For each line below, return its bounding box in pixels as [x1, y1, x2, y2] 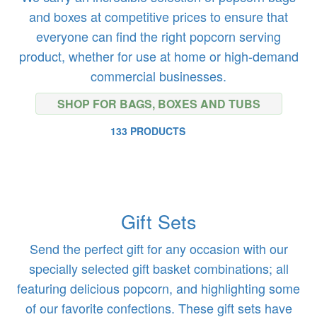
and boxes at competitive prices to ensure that [29, 7, 288, 25]
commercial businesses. [91, 67, 226, 85]
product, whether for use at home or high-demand [18, 47, 299, 65]
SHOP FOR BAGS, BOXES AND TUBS [57, 96, 260, 112]
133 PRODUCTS [110, 124, 185, 138]
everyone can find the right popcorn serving [36, 27, 281, 45]
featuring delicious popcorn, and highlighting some [17, 279, 300, 297]
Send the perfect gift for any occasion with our [29, 239, 288, 258]
